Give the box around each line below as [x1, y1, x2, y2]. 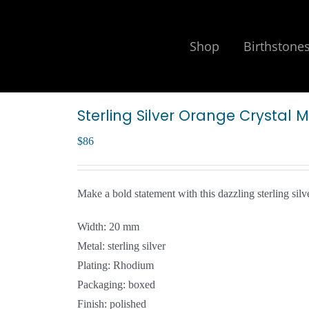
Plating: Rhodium [77, 259, 154, 271]
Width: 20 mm [77, 221, 139, 232]
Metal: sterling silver [77, 240, 166, 252]
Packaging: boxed [77, 279, 155, 290]
